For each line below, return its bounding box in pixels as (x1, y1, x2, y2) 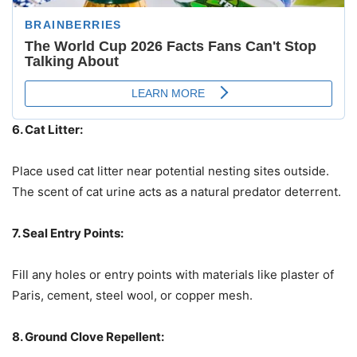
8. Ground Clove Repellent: (12, 329, 164, 345)
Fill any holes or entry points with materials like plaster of (12, 267, 334, 283)
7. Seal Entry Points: (12, 226, 124, 241)
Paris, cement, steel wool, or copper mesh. (12, 288, 253, 304)
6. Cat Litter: (12, 122, 83, 138)
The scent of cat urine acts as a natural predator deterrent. (12, 184, 341, 200)
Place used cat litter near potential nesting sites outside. (12, 163, 329, 179)
